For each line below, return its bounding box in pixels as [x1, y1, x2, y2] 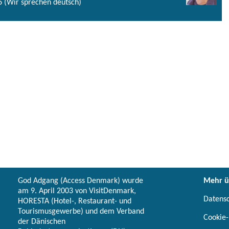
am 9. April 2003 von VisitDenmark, [18, 187, 136, 196]
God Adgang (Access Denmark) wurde [18, 177, 143, 186]
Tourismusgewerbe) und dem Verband [18, 208, 144, 216]
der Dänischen [18, 218, 65, 226]
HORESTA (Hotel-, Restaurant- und [18, 197, 131, 206]
